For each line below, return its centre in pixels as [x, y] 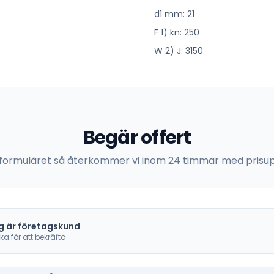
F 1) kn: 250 [177, 32]
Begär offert [137, 138]
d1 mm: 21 [174, 14]
